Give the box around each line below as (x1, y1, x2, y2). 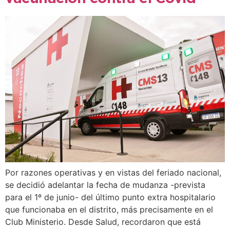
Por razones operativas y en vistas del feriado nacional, (5, 167, 221, 178)
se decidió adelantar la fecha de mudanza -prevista (5, 180, 205, 190)
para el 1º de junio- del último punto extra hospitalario (5, 192, 216, 203)
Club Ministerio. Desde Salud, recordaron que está (5, 217, 201, 227)
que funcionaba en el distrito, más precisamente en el (5, 204, 213, 215)
